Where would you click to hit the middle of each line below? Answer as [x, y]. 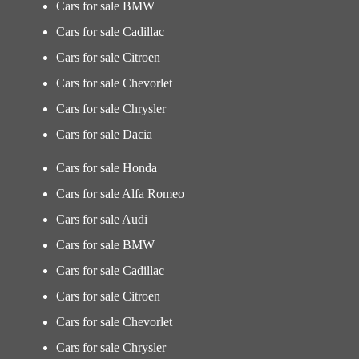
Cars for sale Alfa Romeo [120, 194]
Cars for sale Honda [107, 168]
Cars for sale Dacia [104, 134]
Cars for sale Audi [102, 219]
